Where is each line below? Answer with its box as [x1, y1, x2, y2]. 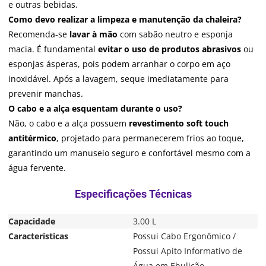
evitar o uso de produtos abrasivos [98, 43, 241, 55]
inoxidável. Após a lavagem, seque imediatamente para [8, 72, 229, 84]
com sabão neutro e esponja [118, 28, 233, 40]
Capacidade [8, 215, 55, 227]
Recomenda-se [8, 28, 69, 40]
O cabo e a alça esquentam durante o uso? [8, 102, 182, 114]
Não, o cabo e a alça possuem [8, 117, 129, 129]
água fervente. [8, 161, 66, 173]
